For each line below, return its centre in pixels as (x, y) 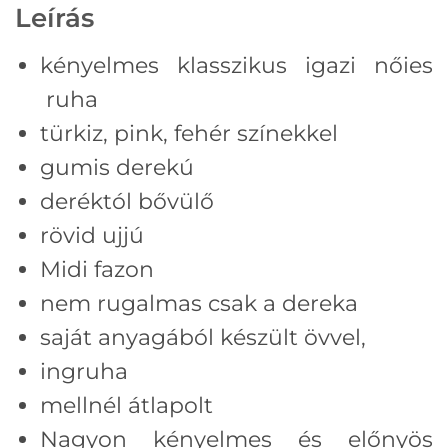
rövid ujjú (92, 234)
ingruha (84, 370)
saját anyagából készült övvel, (203, 336)
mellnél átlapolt (126, 404)
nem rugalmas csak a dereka (199, 302)
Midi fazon (97, 268)
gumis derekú (117, 166)
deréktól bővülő (127, 200)
